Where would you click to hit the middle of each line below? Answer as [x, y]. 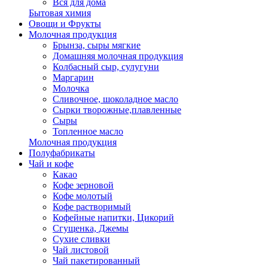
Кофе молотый [83, 196]
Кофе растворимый [92, 207]
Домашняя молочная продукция [118, 56]
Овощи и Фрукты [65, 24]
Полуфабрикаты [62, 153]
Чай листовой [81, 250]
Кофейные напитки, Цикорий [113, 218]
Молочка [71, 89]
